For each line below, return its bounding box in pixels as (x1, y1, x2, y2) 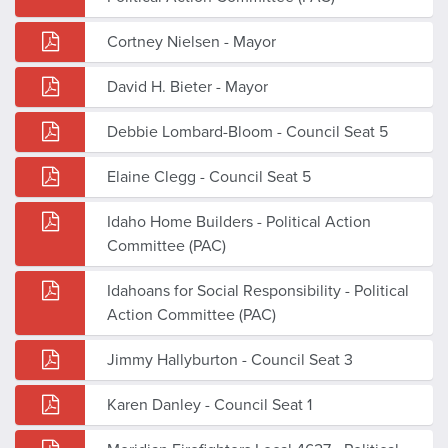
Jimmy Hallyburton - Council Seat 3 (107, 349, 353, 370)
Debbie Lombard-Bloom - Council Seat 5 (107, 121, 388, 142)
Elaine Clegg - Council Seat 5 (107, 166, 311, 187)
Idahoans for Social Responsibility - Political (107, 280, 409, 301)
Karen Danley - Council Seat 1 (107, 394, 312, 415)
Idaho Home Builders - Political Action (107, 211, 371, 232)
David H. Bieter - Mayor (107, 76, 268, 97)
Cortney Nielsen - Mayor (107, 31, 276, 52)
